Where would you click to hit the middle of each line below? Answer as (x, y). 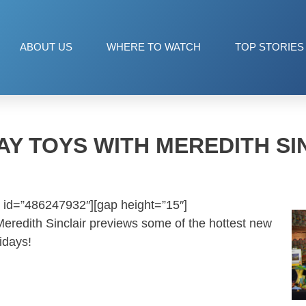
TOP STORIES (269, 47)
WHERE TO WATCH (154, 47)
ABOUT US (46, 47)
